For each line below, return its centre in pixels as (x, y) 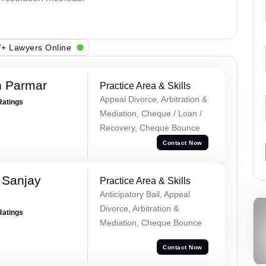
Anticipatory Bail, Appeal (145, 194)
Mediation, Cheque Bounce (151, 222)
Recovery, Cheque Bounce (150, 128)
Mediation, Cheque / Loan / (151, 114)
